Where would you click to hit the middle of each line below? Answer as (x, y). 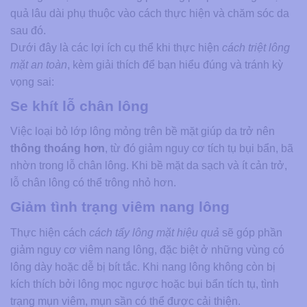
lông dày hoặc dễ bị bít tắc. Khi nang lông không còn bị (143, 267)
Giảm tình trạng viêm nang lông (120, 207)
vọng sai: (32, 82)
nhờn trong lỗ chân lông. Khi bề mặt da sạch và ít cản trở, (149, 166)
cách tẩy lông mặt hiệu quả (154, 232)
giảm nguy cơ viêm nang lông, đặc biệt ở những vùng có (147, 249)
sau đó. (28, 30)
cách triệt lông (256, 47)
